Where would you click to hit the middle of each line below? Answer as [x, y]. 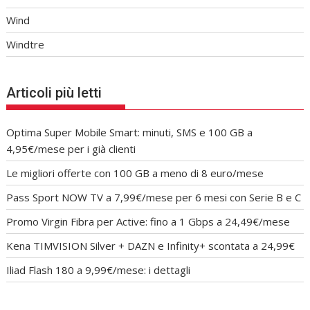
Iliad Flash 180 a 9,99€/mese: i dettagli [99, 270]
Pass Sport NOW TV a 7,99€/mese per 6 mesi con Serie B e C [154, 197]
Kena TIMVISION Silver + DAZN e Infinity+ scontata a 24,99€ [151, 245]
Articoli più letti [54, 92]
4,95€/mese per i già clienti [71, 148]
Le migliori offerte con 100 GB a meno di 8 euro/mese [135, 173]
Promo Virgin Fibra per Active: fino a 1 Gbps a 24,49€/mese [148, 221]
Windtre [26, 45]
